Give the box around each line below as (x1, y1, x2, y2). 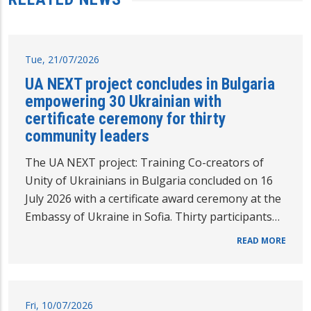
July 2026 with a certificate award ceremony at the (25, 191, 281, 207)
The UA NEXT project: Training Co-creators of (25, 155, 264, 171)
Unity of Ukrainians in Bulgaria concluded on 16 (25, 173, 273, 189)
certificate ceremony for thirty (25, 109, 226, 129)
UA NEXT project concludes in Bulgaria (25, 74, 275, 94)
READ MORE (237, 235, 286, 247)
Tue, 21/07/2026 (25, 53, 99, 67)
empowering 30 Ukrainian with (25, 92, 221, 112)
